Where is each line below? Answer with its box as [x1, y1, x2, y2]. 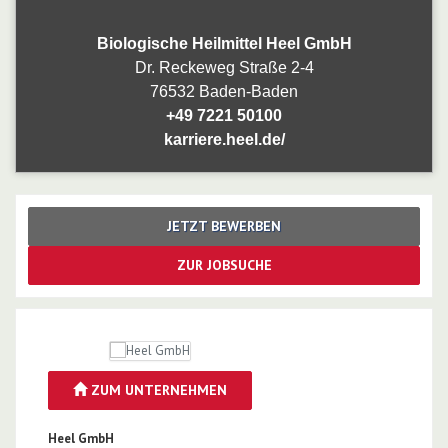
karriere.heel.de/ [163, 130, 285, 148]
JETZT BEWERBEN [167, 216, 281, 235]
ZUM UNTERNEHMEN [87, 380, 227, 399]
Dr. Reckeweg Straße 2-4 [134, 58, 314, 76]
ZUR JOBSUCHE [176, 255, 272, 274]
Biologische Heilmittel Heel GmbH [96, 34, 352, 52]
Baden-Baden [199, 82, 298, 100]
